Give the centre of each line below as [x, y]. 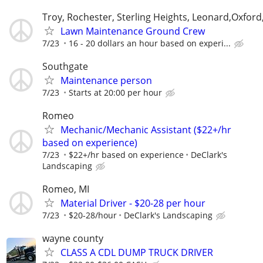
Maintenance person [106, 80]
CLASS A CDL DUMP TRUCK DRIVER [137, 253]
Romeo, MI [66, 189]
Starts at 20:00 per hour [115, 92]
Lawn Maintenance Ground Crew [133, 31]
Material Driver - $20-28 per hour [133, 203]
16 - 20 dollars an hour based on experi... [150, 43]
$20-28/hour [93, 215]
